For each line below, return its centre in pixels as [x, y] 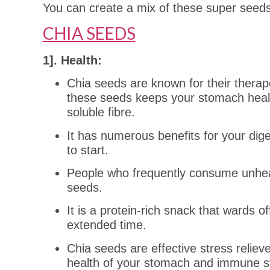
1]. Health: [72, 60]
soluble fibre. [101, 112]
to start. [87, 150]
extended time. [106, 225]
